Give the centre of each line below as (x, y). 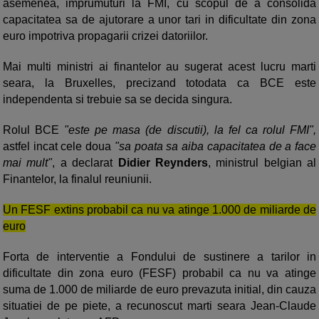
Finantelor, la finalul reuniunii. (77, 179)
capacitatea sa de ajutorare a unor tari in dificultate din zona (159, 20)
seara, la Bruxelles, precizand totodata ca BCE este (159, 83)
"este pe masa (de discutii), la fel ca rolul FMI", (190, 130)
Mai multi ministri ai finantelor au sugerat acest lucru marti (159, 67)
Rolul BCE (34, 130)
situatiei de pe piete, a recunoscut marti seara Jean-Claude (159, 306)
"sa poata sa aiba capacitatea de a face (215, 146)
